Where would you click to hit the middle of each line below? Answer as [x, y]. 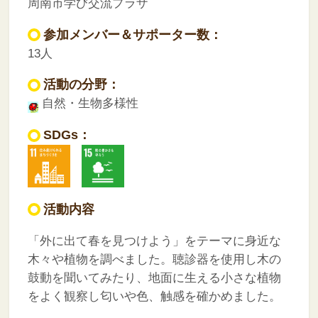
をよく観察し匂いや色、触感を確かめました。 [154, 296]
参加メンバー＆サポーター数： [132, 34]
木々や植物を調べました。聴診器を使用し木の [154, 259]
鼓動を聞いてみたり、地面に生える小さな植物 [154, 278]
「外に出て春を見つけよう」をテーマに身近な [154, 241]
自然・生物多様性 [88, 104]
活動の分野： [81, 85]
